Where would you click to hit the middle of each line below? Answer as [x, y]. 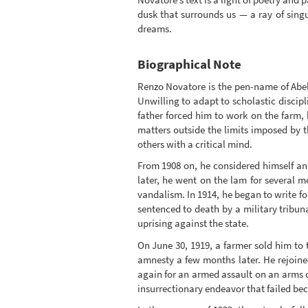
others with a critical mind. [195, 144]
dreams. [154, 29]
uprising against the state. [193, 223]
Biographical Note [189, 65]
